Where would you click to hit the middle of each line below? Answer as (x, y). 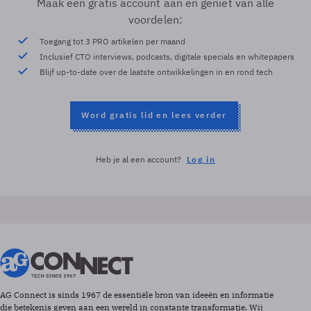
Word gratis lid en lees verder (154, 115)
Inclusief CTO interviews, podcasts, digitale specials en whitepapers (167, 56)
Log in (201, 159)
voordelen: (155, 19)
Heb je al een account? (138, 159)
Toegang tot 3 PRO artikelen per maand (112, 41)
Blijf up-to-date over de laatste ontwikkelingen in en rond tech (156, 72)
